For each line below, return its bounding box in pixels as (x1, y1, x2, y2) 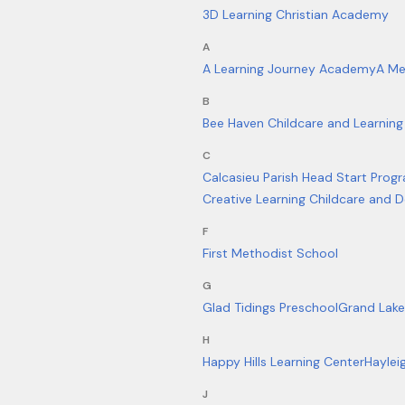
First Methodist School (202, 245, 338, 261)
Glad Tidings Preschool (202, 299, 338, 316)
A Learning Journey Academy (202, 61, 376, 77)
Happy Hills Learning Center (202, 353, 364, 370)
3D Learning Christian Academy (202, 6, 389, 23)
